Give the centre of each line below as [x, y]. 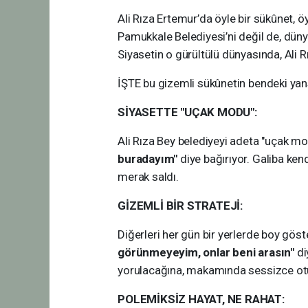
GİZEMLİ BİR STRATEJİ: [180, 206]
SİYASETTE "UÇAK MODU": [187, 112]
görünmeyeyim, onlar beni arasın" [206, 252]
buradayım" [148, 159]
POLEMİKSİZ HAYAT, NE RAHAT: [201, 299]
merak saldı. [148, 177]
